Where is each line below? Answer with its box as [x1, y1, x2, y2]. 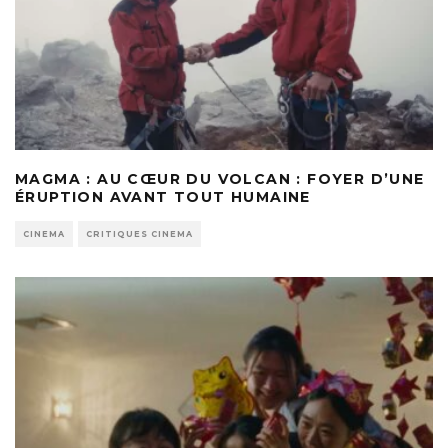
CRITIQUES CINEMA [86, 229, 193, 240]
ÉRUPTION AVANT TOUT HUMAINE [15, 188, 311, 207]
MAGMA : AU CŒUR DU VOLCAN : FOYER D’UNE [15, 170, 425, 189]
